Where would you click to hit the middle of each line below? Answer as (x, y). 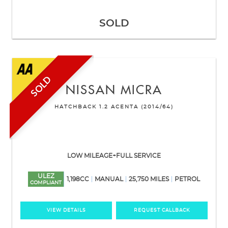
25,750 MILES (149, 179)
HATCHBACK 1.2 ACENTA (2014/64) (114, 107)
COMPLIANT (46, 182)
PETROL (187, 179)
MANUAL (109, 179)
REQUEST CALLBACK (162, 210)
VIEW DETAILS (66, 210)
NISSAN (91, 90)
